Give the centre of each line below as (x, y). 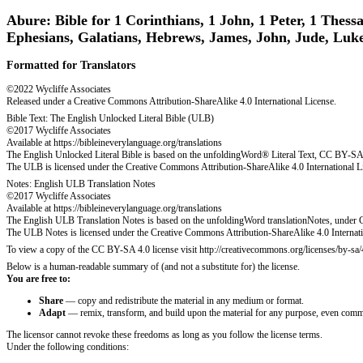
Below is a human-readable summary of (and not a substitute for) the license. (153, 266)
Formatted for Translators (71, 64)
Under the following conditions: (68, 346)
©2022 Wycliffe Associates (59, 89)
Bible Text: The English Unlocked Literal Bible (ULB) (110, 118)
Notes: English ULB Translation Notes (81, 184)
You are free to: (38, 278)
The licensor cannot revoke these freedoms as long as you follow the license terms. (164, 334)
